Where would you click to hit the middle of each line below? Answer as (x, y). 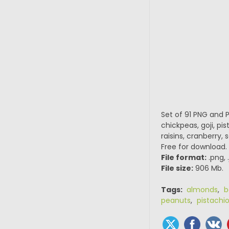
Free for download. (194, 147)
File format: (184, 157)
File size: (177, 168)
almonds (202, 190)
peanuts (176, 200)
